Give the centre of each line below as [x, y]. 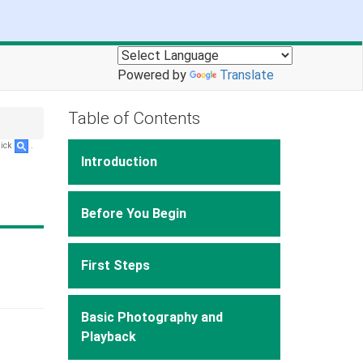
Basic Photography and [152, 317]
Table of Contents [134, 118]
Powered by [154, 75]
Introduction [119, 161]
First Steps [115, 265]
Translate [247, 75]
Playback [108, 336]
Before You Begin [133, 213]
